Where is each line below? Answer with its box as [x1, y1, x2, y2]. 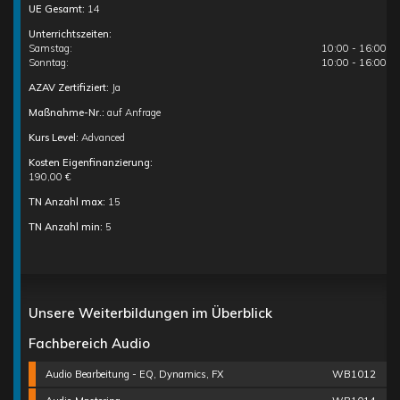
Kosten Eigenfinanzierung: [28, 156, 153, 170]
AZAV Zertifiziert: [28, 81, 112, 95]
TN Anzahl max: [28, 196, 108, 209]
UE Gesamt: [28, 3, 87, 16]
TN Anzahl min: [28, 221, 105, 234]
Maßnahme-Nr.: [28, 106, 104, 120]
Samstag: [28, 42, 72, 55]
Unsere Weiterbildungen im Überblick [28, 304, 272, 322]
